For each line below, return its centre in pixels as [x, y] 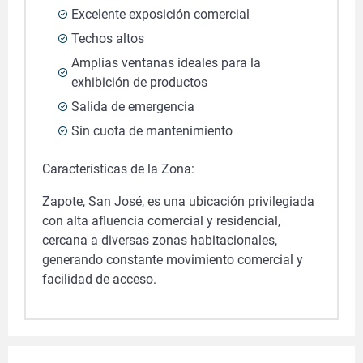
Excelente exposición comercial [160, 14]
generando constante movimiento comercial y [173, 260]
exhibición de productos [139, 82]
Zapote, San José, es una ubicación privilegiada [178, 201]
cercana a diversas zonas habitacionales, [160, 240]
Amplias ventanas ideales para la [166, 63]
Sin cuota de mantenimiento [152, 131]
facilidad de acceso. [99, 279]
